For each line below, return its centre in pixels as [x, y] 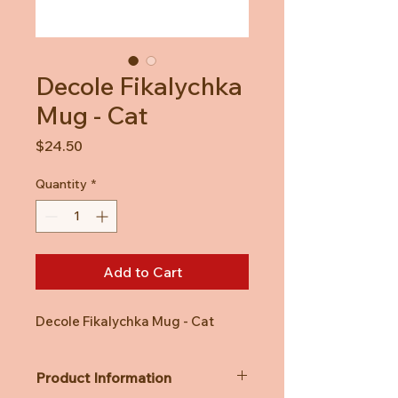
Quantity [61, 183]
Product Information [103, 377]
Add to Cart [142, 271]
